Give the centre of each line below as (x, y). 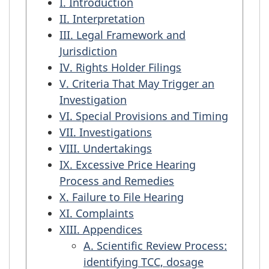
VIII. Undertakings (106, 148)
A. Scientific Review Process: (155, 245)
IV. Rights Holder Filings (120, 67)
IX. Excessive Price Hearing (128, 164)
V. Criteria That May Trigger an (137, 83)
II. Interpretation (102, 18)
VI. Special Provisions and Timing (144, 116)
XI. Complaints (97, 213)
